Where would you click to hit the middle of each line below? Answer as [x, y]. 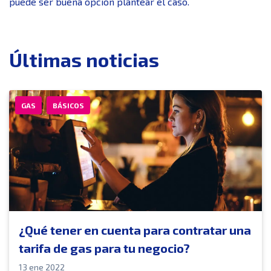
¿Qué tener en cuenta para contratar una [135, 230]
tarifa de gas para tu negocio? [104, 248]
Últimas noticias [84, 59]
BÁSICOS [68, 105]
